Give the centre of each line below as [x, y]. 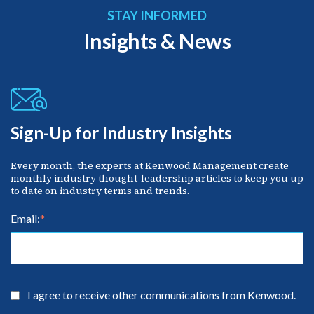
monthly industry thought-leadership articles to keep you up [157, 178]
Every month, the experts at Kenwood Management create [150, 166]
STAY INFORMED [157, 16]
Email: [25, 219]
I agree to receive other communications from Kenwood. [162, 295]
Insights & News [157, 41]
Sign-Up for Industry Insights [121, 133]
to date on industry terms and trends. [100, 191]
